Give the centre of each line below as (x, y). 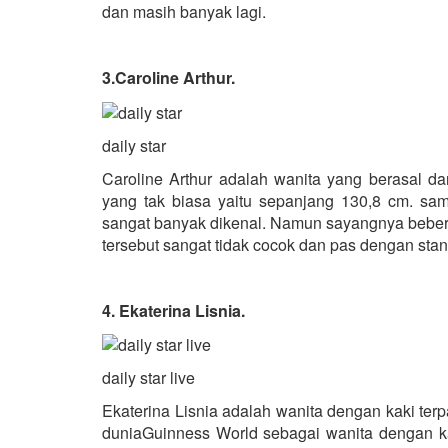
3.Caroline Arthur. (168, 77)
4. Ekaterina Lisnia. (173, 310)
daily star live (148, 378)
